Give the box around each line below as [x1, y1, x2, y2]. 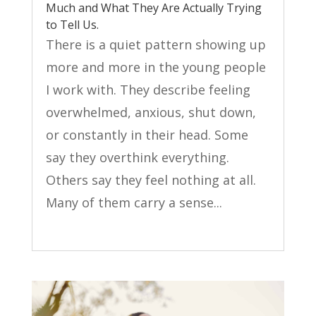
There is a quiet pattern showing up [45, 36, 266, 54]
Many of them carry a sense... [45, 194, 222, 212]
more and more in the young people [45, 59, 266, 76]
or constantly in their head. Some [45, 126, 248, 144]
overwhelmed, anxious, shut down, [45, 104, 256, 121]
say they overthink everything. [45, 149, 229, 166]
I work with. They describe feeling [45, 81, 250, 99]
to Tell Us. [45, 17, 102, 33]
